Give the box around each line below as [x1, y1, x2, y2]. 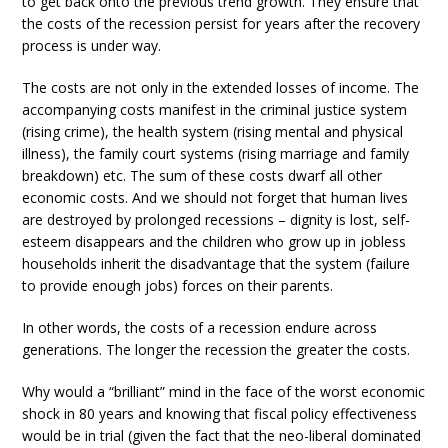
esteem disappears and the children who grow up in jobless [22, 232, 407, 251]
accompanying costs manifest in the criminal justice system [22, 100, 408, 119]
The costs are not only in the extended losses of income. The [22, 78, 420, 97]
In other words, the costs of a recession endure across [22, 318, 378, 337]
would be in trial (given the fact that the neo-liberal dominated [22, 426, 422, 445]
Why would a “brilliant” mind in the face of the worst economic [22, 382, 426, 401]
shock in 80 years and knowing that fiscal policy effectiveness [22, 404, 418, 423]
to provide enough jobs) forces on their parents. [22, 276, 334, 295]
